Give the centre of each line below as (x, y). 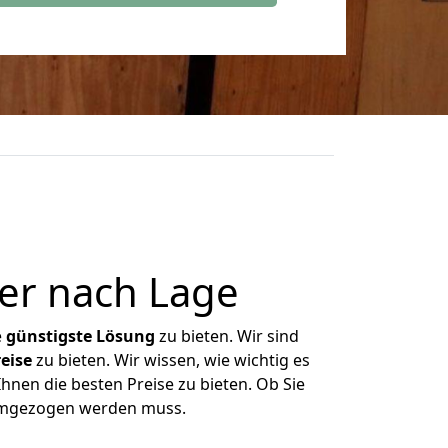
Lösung (125, 336)
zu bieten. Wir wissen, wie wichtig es (170, 360)
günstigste (49, 336)
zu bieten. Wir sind (227, 336)
